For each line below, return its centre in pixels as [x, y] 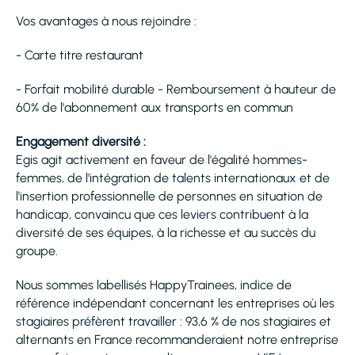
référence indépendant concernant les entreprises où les [175, 303]
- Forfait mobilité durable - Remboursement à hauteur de [176, 89]
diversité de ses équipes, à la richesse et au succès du [166, 233]
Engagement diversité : [81, 141]
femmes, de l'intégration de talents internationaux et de [173, 178]
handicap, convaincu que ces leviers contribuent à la [162, 214]
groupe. [37, 251]
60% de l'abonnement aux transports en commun [155, 107]
